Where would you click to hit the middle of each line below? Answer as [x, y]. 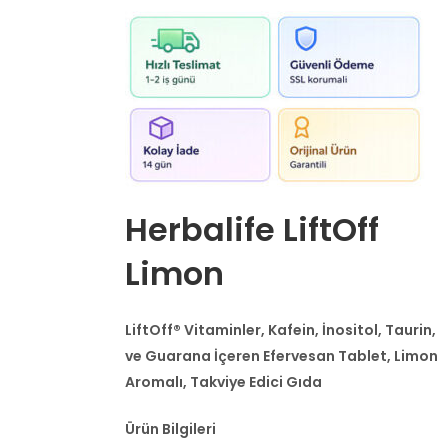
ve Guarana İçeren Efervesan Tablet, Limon [281, 356]
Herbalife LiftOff [252, 229]
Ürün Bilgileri [170, 429]
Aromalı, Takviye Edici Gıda [223, 382]
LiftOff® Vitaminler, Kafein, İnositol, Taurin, [280, 330]
